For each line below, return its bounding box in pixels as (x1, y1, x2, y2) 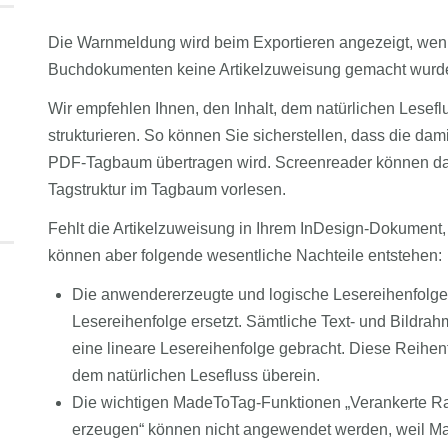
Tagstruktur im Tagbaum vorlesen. (47, 181, 286, 198)
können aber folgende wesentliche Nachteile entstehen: (47, 247, 442, 264)
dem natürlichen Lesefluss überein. (71, 367, 320, 384)
